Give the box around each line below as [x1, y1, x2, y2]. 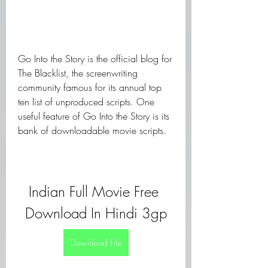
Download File [70, 237, 121, 248]
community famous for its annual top [18, 81, 162, 94]
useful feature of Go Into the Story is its [18, 109, 169, 123]
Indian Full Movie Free [29, 182, 159, 201]
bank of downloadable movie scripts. [18, 124, 166, 137]
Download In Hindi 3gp [25, 203, 167, 223]
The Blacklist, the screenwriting [18, 66, 138, 80]
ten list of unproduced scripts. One [18, 95, 154, 108]
